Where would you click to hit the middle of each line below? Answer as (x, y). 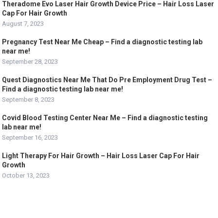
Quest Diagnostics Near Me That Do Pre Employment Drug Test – (107, 80)
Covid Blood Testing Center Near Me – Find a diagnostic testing (105, 118)
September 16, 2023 (30, 137)
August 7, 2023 (23, 23)
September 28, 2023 (30, 61)
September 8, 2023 (28, 99)
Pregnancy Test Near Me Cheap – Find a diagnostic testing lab (102, 42)
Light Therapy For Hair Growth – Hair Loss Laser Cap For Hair (101, 155)
